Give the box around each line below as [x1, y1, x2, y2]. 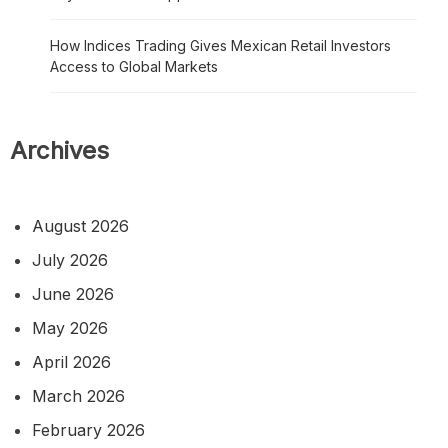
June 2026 [32, 283, 114, 304]
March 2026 [32, 385, 125, 406]
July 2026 [32, 249, 108, 270]
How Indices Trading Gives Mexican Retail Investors [50, 36, 391, 54]
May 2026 [32, 317, 108, 338]
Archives [10, 135, 109, 165]
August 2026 [32, 215, 129, 236]
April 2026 [32, 351, 111, 372]
